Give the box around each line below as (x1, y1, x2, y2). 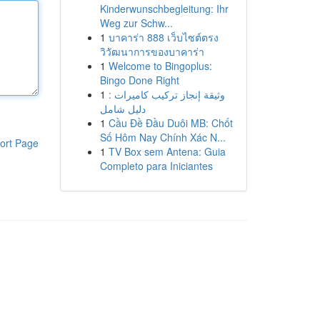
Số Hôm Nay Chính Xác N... (99, 130, 226, 144)
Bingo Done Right (99, 73, 179, 87)
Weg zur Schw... (99, 16, 173, 30)
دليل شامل (99, 101, 146, 116)
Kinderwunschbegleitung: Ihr (99, 1, 229, 16)
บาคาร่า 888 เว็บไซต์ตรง (108, 30, 219, 44)
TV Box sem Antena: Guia (108, 144, 226, 159)
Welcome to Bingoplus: (108, 59, 212, 73)
